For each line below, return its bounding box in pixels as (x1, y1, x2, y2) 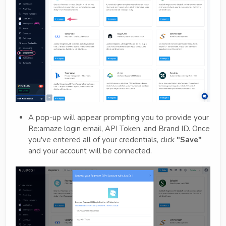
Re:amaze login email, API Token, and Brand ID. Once (28, 123, 210, 134)
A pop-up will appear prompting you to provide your (28, 112, 209, 123)
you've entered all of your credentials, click (28, 134, 177, 145)
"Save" (177, 134, 202, 145)
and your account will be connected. (28, 145, 152, 156)
